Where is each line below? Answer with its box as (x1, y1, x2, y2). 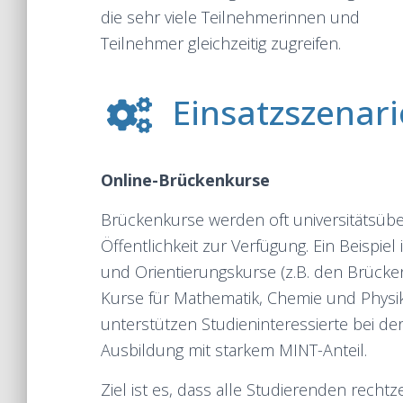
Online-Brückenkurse (101, 169, 270, 191)
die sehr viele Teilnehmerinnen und (101, 6, 360, 28)
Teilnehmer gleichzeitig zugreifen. (101, 32, 345, 54)
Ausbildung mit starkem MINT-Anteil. (101, 339, 367, 361)
